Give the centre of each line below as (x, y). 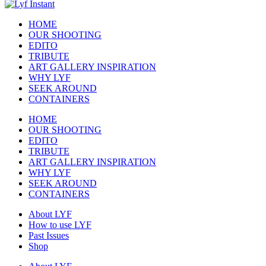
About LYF (50, 214)
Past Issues (49, 236)
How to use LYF (60, 225)
